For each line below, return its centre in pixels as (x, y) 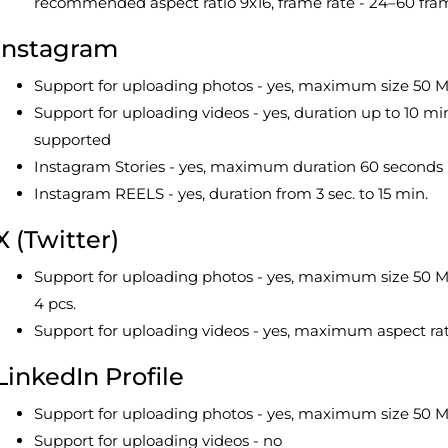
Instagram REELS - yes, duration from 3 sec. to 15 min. (231, 193)
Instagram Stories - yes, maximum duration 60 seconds (238, 166)
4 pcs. (55, 303)
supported (72, 139)
